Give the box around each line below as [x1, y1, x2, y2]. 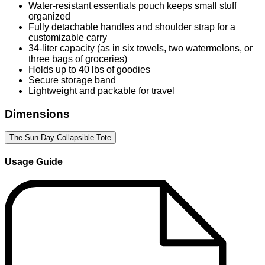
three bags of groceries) [28, 54, 130, 64]
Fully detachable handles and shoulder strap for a [28, 22, 235, 33]
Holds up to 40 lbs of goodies [28, 64, 153, 75]
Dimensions [5, 107, 70, 120]
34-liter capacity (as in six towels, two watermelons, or [28, 43, 253, 54]
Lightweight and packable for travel [28, 86, 174, 96]
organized [28, 11, 70, 22]
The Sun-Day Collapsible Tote [9, 133, 111, 143]
